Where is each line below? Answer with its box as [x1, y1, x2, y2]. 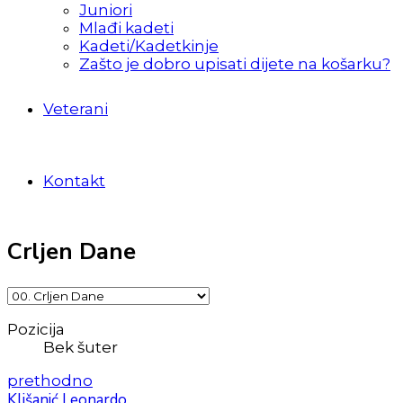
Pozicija [7, 320, 65, 339]
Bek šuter [43, 338, 118, 357]
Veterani [43, 100, 108, 118]
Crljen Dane [7, 236, 136, 268]
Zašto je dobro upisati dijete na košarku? [79, 55, 390, 73]
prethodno [7, 372, 93, 390]
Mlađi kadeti [79, 19, 174, 37]
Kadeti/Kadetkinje [79, 37, 219, 55]
